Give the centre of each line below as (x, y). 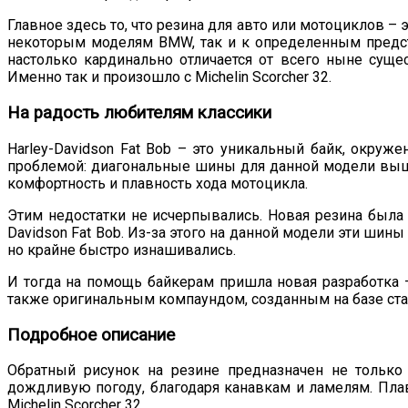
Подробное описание (91, 335)
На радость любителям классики (139, 113)
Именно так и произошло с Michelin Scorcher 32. (169, 77)
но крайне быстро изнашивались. (122, 250)
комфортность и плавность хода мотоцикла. (158, 183)
